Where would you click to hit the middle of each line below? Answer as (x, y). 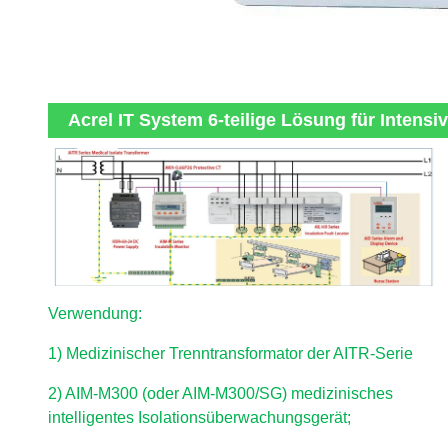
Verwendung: (95, 314)
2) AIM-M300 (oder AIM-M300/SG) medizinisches (220, 394)
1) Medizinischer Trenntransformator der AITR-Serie (230, 354)
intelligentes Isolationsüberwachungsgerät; (199, 418)
